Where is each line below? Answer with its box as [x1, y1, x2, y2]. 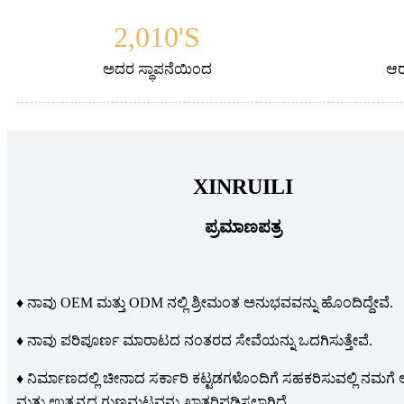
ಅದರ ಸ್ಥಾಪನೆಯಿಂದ [102, 61, 212, 78]
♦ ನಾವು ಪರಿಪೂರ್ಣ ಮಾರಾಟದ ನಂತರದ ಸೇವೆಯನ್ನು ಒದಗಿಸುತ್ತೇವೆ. [16, 333, 372, 349]
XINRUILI [193, 175, 294, 199]
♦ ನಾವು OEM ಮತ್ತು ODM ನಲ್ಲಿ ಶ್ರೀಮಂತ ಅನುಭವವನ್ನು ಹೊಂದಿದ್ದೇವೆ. [16, 295, 393, 311]
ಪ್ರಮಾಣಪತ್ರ [205, 217, 282, 237]
